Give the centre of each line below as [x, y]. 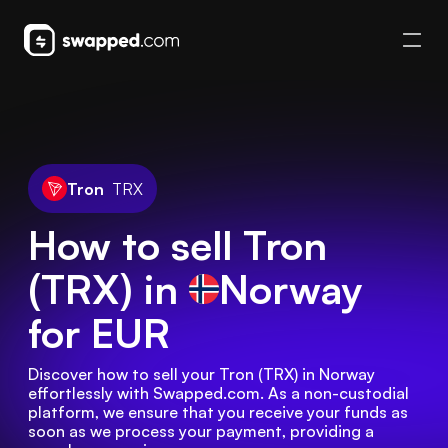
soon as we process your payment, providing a [201, 431]
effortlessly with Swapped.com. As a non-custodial [218, 393]
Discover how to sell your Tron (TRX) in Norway [201, 374]
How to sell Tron [177, 245]
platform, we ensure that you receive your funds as [218, 412]
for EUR [99, 333]
